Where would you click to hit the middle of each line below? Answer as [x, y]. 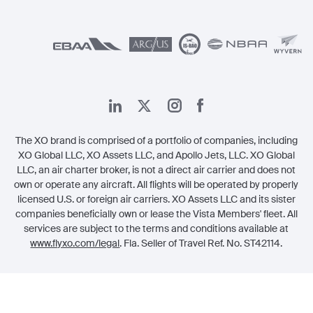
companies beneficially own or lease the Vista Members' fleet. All [156, 214]
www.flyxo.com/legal [75, 243]
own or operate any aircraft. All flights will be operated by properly [156, 184]
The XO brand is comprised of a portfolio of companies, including [156, 140]
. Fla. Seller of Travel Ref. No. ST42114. [201, 243]
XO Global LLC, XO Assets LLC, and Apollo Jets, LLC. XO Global [156, 155]
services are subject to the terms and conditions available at [156, 228]
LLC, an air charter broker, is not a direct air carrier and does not [156, 170]
